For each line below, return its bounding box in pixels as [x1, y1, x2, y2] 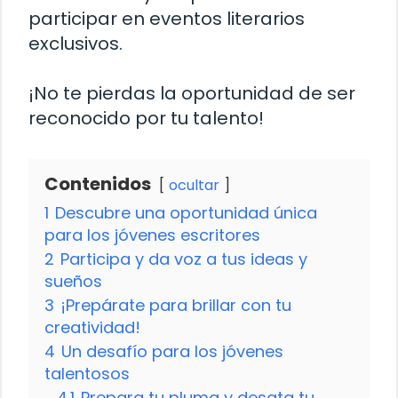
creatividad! [44, 315, 140, 338]
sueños [44, 269, 102, 292]
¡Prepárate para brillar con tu [60, 293, 291, 316]
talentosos [44, 362, 130, 385]
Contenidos [44, 171, 151, 196]
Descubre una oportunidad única [55, 201, 317, 224]
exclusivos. [28, 30, 123, 56]
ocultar [169, 174, 219, 195]
